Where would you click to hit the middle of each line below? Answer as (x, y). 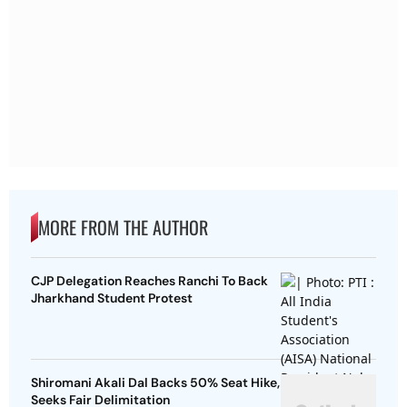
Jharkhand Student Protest (112, 298)
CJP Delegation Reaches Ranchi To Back (149, 281)
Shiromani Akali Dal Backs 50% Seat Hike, (155, 383)
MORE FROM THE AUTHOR (123, 228)
